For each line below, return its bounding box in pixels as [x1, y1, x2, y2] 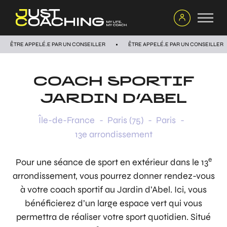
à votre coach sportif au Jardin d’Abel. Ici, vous [20, 184, 207, 195]
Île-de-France [39, 115, 95, 126]
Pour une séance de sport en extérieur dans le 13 [15, 157, 208, 168]
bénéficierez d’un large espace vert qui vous [25, 198, 202, 209]
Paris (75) [107, 115, 143, 126]
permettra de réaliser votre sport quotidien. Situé [16, 211, 211, 222]
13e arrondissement [74, 129, 153, 140]
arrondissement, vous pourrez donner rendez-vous [12, 170, 215, 181]
